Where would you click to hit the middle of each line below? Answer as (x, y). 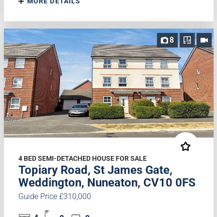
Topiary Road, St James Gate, (95, 170)
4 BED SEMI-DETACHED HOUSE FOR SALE (82, 158)
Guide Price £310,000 (54, 196)
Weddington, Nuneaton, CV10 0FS (107, 182)
